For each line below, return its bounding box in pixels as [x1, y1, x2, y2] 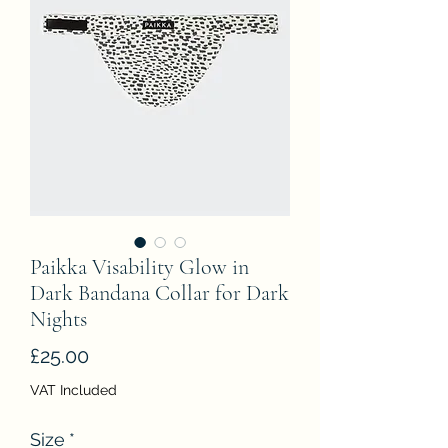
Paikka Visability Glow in [30, 254, 249, 280]
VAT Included [30, 382, 117, 398]
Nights [30, 306, 87, 332]
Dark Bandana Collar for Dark [30, 280, 289, 306]
